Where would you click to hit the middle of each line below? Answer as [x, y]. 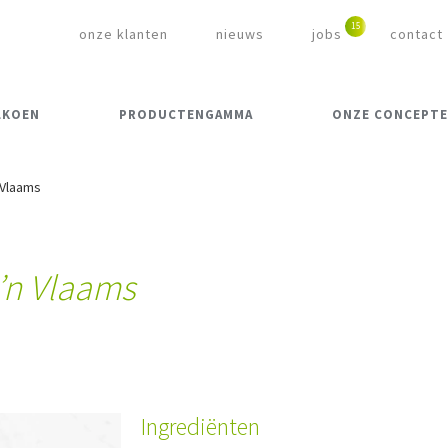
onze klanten [123, 34]
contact [416, 34]
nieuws [240, 34]
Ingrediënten [200, 427]
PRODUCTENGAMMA [185, 115]
